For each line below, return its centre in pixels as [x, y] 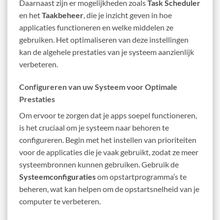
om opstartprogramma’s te [141, 176]
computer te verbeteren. [60, 201]
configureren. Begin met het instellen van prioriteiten [108, 139]
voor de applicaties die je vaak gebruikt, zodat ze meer [109, 152]
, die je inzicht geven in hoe [128, 15]
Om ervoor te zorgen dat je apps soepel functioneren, [108, 115]
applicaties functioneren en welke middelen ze [96, 27]
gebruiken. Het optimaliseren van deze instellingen [104, 39]
